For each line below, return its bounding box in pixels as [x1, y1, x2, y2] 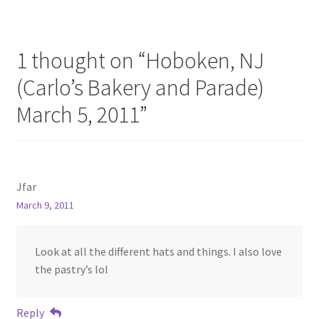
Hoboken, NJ [145, 46, 264, 75]
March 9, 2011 [16, 198, 74, 211]
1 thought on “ [16, 46, 146, 75]
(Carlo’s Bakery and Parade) [16, 73, 264, 102]
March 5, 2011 [16, 100, 140, 129]
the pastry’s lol [34, 262, 108, 277]
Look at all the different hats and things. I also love [34, 244, 282, 259]
